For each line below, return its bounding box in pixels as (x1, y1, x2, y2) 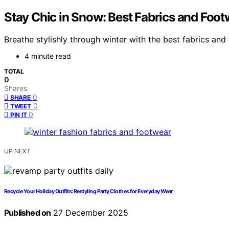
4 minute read (25, 52, 71, 61)
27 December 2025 (51, 208, 129, 218)
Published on (4, 208, 51, 218)
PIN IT (10, 111, 27, 119)
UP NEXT (4, 147, 31, 155)
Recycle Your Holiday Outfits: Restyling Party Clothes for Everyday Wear (4, 188, 173, 195)
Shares (4, 84, 27, 93)
